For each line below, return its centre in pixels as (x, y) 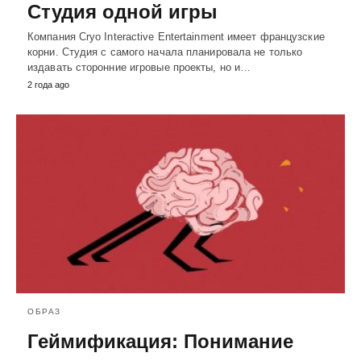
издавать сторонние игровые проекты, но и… (139, 68)
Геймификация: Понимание (160, 341)
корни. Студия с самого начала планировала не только (165, 52)
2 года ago (48, 85)
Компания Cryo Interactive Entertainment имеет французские (176, 37)
